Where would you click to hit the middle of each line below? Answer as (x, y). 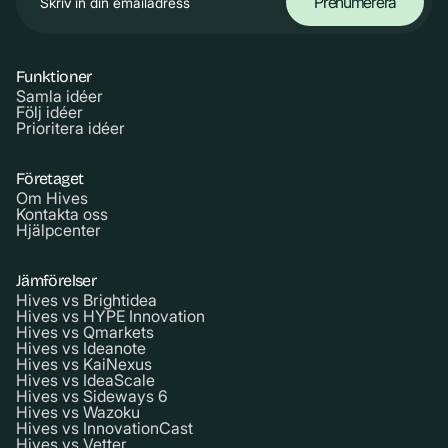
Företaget (50, 179)
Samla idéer (59, 96)
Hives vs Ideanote (81, 348)
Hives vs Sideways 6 (92, 396)
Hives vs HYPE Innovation (110, 316)
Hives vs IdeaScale (85, 380)
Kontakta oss (62, 214)
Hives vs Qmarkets (85, 332)
